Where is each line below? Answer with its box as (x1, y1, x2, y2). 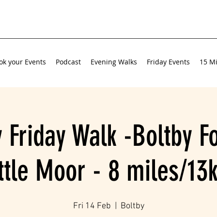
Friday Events (147, 57, 190, 66)
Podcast (56, 57, 81, 66)
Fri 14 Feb (73, 201, 111, 211)
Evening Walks (91, 57, 137, 66)
